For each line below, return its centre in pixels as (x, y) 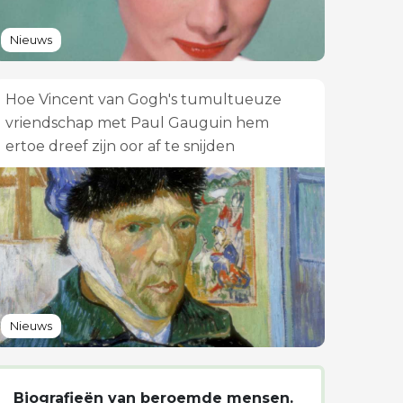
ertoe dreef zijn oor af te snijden (120, 146)
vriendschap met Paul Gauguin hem (137, 123)
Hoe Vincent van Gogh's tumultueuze (143, 99)
